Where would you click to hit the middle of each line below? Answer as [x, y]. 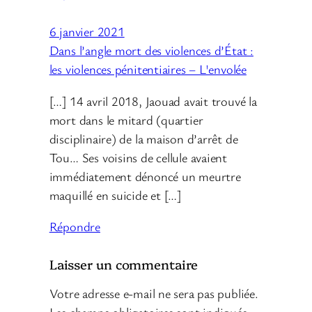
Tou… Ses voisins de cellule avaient [138, 157]
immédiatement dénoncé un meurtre [145, 176]
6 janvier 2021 [87, 32]
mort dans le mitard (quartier [126, 119]
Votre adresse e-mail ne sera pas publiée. [154, 293]
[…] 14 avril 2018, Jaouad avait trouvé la [153, 101]
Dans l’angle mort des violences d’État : [151, 50]
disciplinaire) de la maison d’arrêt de [143, 138]
